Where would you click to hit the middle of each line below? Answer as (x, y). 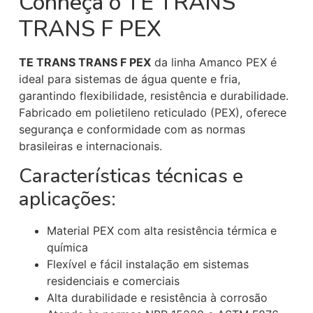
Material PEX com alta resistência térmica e (161, 230)
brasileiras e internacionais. (90, 146)
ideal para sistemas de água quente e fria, (129, 79)
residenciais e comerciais (113, 281)
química (67, 247)
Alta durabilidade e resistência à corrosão (157, 297)
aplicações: (67, 199)
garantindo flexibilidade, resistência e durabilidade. (153, 96)
